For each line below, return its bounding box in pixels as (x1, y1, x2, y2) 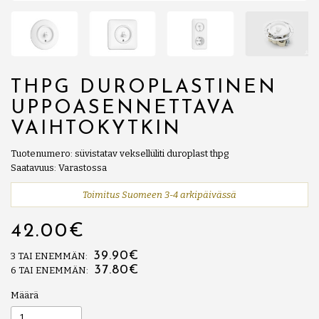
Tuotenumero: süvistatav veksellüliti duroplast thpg (11, 147, 229, 159)
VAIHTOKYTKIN (11, 119, 182, 139)
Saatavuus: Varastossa (11, 162, 107, 173)
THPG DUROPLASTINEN (11, 78, 277, 98)
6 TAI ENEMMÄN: (11, 264, 90, 276)
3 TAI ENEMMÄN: (11, 250, 90, 261)
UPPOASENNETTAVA (11, 98, 236, 118)
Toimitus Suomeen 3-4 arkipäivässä (83, 189, 236, 200)
